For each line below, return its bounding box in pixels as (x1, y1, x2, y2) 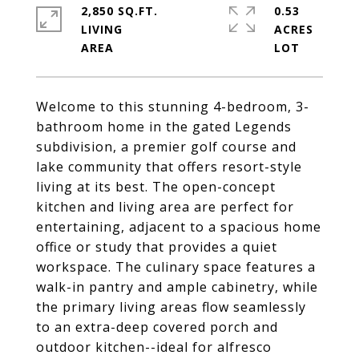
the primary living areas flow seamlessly (36, 298, 306, 316)
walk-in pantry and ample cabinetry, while (36, 278, 318, 296)
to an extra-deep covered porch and (36, 318, 278, 336)
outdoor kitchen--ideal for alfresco (36, 338, 272, 356)
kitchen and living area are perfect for (36, 198, 294, 216)
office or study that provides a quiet (36, 238, 277, 256)
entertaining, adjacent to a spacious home (36, 218, 321, 236)
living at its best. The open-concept (36, 178, 276, 196)
